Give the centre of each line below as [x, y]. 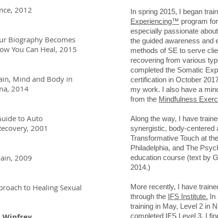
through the [149, 196]
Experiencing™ [155, 21]
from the [145, 99]
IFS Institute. [188, 196]
